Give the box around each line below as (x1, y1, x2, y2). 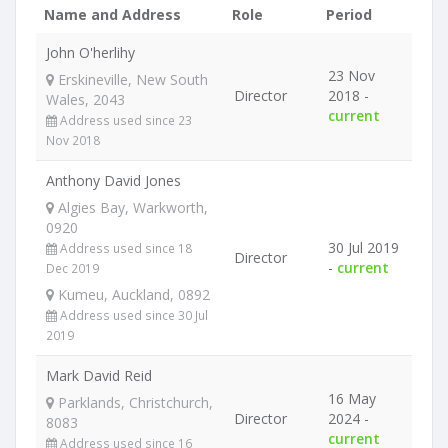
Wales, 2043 (46, 90, 125, 109)
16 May (328, 389, 376, 408)
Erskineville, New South (54, 70, 208, 89)
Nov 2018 (46, 132, 100, 148)
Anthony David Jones (46, 171, 181, 190)
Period (326, 5, 372, 24)
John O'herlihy (46, 43, 135, 62)
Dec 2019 (46, 260, 99, 276)
